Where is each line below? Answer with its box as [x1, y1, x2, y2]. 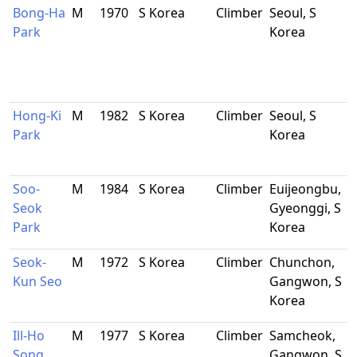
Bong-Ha [13, 4, 65, 22]
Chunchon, [269, 253, 335, 271]
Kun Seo [13, 273, 62, 290]
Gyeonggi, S [269, 199, 341, 217]
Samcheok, [269, 327, 335, 344]
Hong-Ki [13, 107, 61, 124]
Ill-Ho [13, 327, 45, 344]
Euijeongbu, [269, 180, 341, 198]
